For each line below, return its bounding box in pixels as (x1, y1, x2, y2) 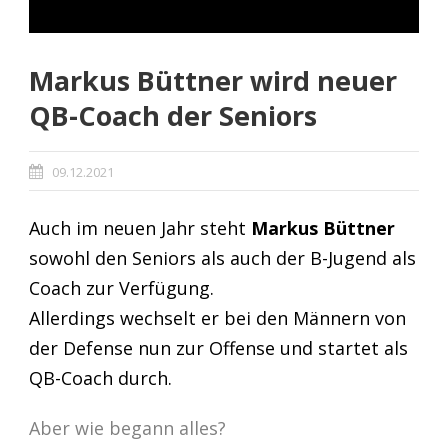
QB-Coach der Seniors (29, 96, 317, 134)
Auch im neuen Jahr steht (29, 215, 251, 240)
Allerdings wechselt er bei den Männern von (29, 305, 406, 330)
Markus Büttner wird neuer (29, 61, 397, 99)
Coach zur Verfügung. (29, 275, 214, 300)
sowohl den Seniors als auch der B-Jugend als (29, 245, 416, 270)
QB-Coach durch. (29, 365, 172, 390)
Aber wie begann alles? (29, 415, 226, 440)
